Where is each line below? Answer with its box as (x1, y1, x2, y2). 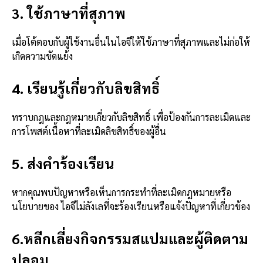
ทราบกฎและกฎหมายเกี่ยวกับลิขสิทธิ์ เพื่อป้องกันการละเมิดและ (12, 110, 251, 123)
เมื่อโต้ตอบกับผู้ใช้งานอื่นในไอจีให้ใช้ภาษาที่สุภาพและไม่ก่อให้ (12, 35, 250, 48)
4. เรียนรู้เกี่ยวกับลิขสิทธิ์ (12, 78, 160, 97)
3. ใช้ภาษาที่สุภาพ (12, 3, 126, 22)
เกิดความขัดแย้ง (12, 49, 73, 62)
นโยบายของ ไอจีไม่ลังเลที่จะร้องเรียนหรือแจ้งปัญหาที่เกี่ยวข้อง (12, 200, 250, 213)
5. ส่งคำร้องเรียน (12, 153, 114, 173)
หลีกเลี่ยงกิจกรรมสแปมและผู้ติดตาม (23, 228, 248, 248)
